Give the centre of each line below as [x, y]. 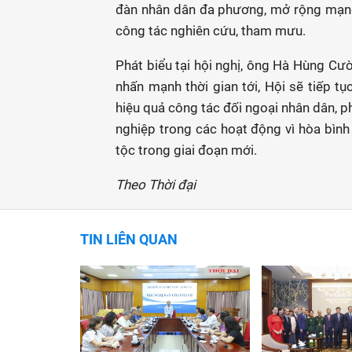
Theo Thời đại [156, 185]
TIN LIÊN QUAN [129, 239]
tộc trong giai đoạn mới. [186, 150]
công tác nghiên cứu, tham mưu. [211, 31]
